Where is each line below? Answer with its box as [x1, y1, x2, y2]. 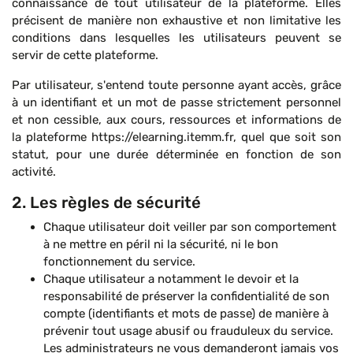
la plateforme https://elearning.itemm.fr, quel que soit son [12, 130, 341, 144]
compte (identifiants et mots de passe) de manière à [43, 307, 329, 321]
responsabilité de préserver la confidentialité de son [43, 289, 329, 303]
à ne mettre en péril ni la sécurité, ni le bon [43, 237, 278, 251]
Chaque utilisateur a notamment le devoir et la [43, 272, 299, 286]
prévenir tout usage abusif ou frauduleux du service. [43, 324, 333, 338]
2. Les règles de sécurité [12, 193, 201, 212]
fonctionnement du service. [43, 255, 195, 269]
